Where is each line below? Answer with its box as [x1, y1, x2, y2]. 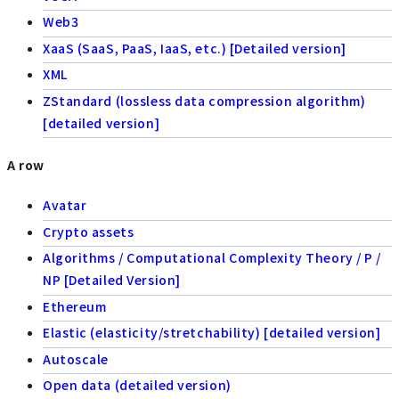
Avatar [43, 196, 87, 215]
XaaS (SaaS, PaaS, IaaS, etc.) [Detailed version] [43, 38, 346, 57]
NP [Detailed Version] [43, 271, 181, 289]
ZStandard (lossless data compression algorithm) [43, 91, 366, 110]
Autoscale [43, 349, 110, 368]
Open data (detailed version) [43, 376, 232, 395]
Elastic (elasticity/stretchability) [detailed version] [43, 323, 381, 342]
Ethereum [43, 297, 107, 315]
